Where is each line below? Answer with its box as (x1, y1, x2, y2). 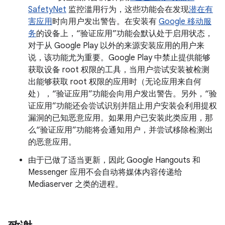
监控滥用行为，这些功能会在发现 (66, 5, 189, 15)
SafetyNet (28, 5, 66, 15)
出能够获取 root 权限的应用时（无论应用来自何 (28, 77, 201, 87)
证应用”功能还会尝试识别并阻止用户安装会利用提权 (28, 101, 217, 111)
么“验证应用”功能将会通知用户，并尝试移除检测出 (28, 125, 213, 135)
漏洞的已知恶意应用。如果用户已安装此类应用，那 (28, 113, 213, 123)
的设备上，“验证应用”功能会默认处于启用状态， (36, 29, 213, 39)
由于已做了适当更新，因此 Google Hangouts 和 (28, 155, 200, 165)
